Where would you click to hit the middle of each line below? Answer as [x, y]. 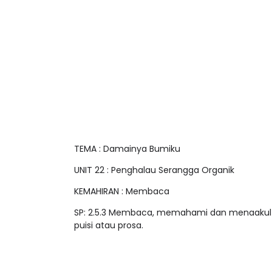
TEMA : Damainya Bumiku [127, 139]
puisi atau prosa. [109, 216]
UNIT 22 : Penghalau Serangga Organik [154, 161]
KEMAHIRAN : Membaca [122, 182]
